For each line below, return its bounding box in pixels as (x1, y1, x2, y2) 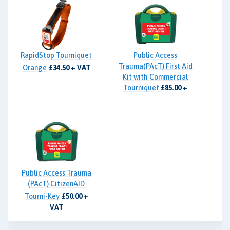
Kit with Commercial (123, 73, 188, 81)
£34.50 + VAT (48, 64, 90, 72)
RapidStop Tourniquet (21, 51, 92, 60)
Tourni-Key (24, 192, 60, 200)
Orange (22, 64, 47, 72)
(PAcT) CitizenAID (28, 180, 85, 188)
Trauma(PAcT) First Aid (118, 62, 193, 70)
